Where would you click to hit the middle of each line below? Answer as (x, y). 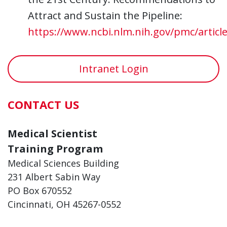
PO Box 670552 (40, 190)
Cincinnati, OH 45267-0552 (64, 204)
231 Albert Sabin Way (54, 177)
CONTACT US (43, 104)
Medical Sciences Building (63, 163)
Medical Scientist (52, 133)
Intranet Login (113, 68)
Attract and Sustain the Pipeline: (105, 15)
